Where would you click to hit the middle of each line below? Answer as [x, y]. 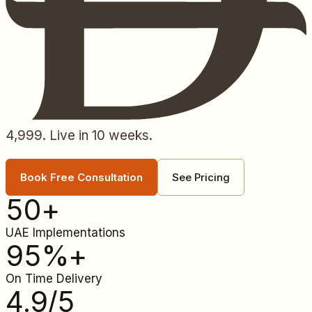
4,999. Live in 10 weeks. [79, 135]
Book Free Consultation [81, 177]
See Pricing [201, 177]
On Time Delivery [54, 278]
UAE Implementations [65, 232]
